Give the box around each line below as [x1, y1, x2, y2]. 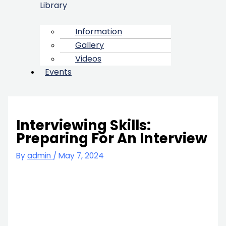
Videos [75, 52, 101, 65]
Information [75, 25, 122, 37]
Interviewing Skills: [16, 116, 151, 136]
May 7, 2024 [58, 150, 104, 161]
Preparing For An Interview [16, 129, 207, 149]
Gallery [75, 39, 104, 51]
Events [45, 66, 72, 78]
